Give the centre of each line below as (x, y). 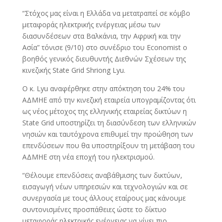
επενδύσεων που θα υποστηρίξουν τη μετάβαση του (108, 145)
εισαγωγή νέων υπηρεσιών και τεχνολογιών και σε (105, 186)
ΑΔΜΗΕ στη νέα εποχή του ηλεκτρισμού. (88, 157)
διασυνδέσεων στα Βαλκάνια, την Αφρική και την (101, 36)
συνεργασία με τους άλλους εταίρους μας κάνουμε (104, 198)
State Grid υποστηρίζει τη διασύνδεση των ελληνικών (109, 122)
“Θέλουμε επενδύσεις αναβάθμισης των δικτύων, (102, 175)
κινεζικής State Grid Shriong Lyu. (74, 70)
